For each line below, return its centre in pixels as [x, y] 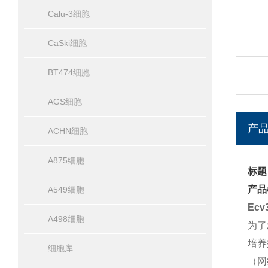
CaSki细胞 [67, 43]
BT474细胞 [69, 72]
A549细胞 [66, 190]
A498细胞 [66, 219]
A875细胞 [66, 160]
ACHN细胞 [68, 131]
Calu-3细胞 [69, 14]
